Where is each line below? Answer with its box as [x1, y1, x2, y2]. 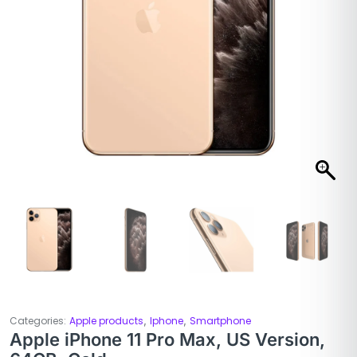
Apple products [69, 314, 143, 328]
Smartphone [190, 314, 251, 328]
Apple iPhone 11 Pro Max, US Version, [10, 329, 325, 351]
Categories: [10, 314, 66, 328]
